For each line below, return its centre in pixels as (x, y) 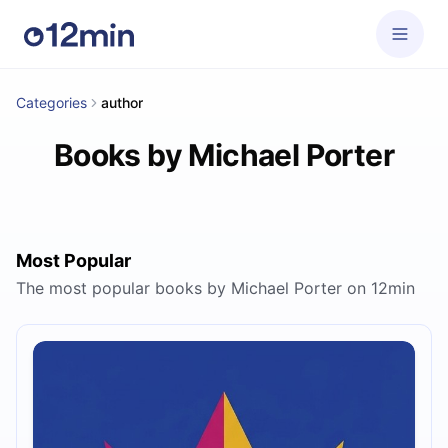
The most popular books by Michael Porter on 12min (215, 288)
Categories (51, 102)
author (122, 102)
